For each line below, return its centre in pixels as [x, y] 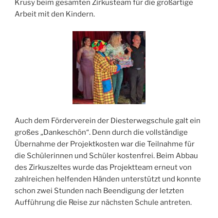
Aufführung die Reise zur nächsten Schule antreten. [103, 203]
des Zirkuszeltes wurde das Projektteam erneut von [103, 168]
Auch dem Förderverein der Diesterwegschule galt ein [108, 121]
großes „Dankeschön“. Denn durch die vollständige [101, 133]
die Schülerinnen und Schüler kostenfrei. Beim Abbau [106, 156]
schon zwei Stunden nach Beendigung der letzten [99, 191]
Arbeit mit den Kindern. [55, 14]
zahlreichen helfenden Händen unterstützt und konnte [108, 179]
